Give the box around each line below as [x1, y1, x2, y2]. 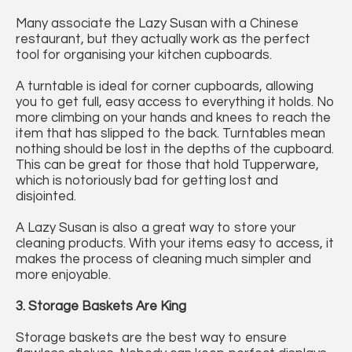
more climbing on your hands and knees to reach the [16, 111, 331, 126]
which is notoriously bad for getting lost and [16, 174, 278, 189]
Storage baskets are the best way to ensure [16, 331, 287, 346]
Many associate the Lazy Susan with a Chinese [16, 16, 299, 31]
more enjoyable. [16, 268, 111, 283]
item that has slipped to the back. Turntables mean [16, 126, 325, 141]
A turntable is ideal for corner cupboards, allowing [16, 79, 313, 94]
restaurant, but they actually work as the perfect [16, 32, 310, 47]
